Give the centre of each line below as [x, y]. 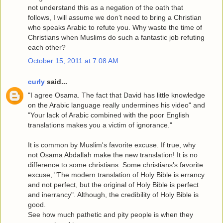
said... [56, 81]
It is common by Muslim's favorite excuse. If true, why [112, 145]
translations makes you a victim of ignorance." [100, 125]
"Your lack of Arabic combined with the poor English [109, 115]
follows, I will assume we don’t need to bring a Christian [115, 18]
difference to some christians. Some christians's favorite [115, 165]
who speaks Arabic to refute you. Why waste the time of [115, 28]
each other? [47, 48]
